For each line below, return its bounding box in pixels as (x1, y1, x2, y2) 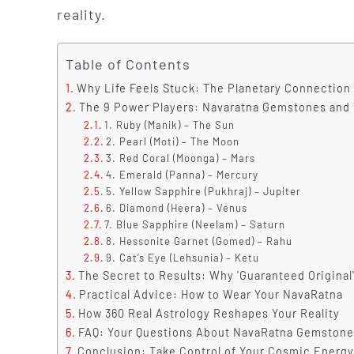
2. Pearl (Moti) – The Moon (106, 134, 240, 148)
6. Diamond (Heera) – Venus (106, 201, 248, 214)
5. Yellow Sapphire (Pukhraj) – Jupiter (106, 184, 302, 198)
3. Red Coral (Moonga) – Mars (106, 151, 256, 164)
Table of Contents (65, 55, 190, 73)
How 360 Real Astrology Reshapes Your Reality (77, 306, 340, 320)
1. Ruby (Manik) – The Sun (104, 118, 235, 131)
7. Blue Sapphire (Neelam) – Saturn (104, 217, 286, 231)
